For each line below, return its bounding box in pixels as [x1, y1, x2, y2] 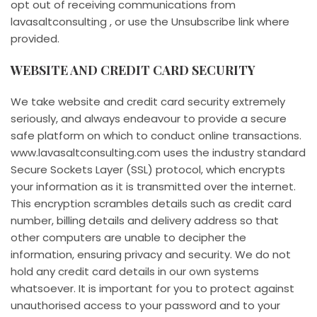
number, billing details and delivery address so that [11, 213, 279, 229]
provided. [11, 31, 59, 47]
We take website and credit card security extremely [11, 94, 285, 110]
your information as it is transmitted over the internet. [11, 179, 296, 195]
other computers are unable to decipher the [11, 230, 246, 246]
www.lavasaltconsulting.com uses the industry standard [11, 145, 306, 161]
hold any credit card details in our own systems [11, 264, 259, 279]
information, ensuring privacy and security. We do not [11, 247, 291, 263]
